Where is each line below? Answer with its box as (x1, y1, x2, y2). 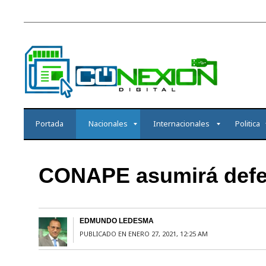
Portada (36, 118, 64, 129)
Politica (235, 118, 260, 129)
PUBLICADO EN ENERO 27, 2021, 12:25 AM (79, 229, 208, 239)
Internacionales (153, 118, 210, 129)
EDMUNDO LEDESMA (79, 217, 154, 226)
